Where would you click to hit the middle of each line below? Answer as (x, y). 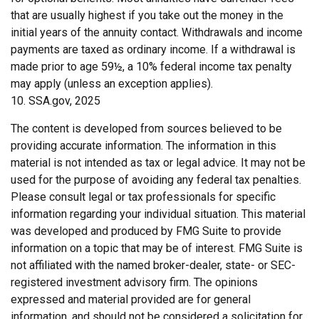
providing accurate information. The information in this (143, 145)
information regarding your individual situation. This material (158, 214)
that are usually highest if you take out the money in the (147, 15)
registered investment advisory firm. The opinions (134, 282)
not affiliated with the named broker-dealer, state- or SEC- (153, 265)
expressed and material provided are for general (131, 299)
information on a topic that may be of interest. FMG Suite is (157, 248)
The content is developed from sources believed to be (146, 128)
